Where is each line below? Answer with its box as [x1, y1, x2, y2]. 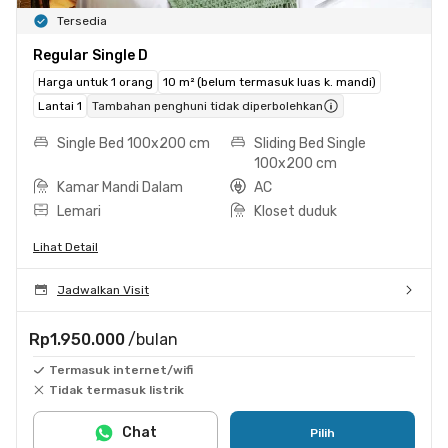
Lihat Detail [33, 239, 98, 254]
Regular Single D [33, 46, 148, 64]
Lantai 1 [38, 98, 82, 113]
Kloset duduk [254, 202, 337, 220]
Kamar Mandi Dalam [57, 178, 183, 196]
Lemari [57, 202, 101, 220]
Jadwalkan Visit [57, 282, 149, 297]
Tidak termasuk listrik [49, 382, 184, 397]
